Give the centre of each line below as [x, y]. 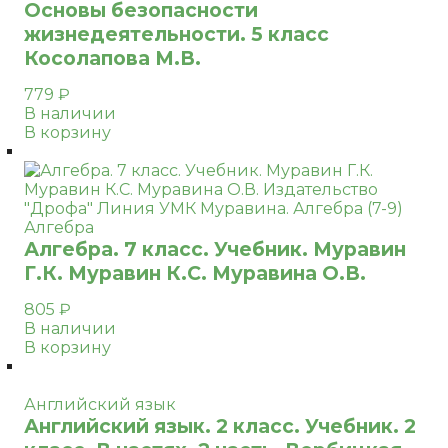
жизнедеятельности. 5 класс [176, 34]
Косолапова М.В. [112, 58]
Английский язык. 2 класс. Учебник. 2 [220, 426]
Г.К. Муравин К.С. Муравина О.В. [195, 273]
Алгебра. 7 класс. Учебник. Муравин [215, 249]
